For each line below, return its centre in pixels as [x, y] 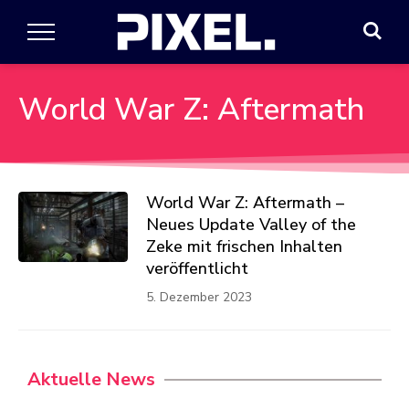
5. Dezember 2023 [199, 297]
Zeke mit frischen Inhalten [244, 246]
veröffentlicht [197, 268]
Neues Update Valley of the [251, 225]
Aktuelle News [91, 379]
